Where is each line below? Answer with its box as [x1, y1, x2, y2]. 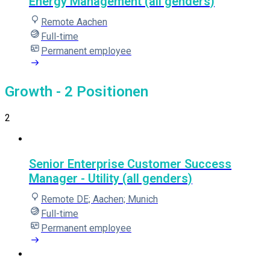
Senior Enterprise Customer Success [29, 156, 231, 171]
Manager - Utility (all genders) [29, 171, 192, 186]
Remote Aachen [41, 16, 107, 28]
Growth [5, 83, 52, 100]
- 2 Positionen [52, 83, 148, 100]
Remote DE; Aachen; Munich [41, 193, 158, 205]
